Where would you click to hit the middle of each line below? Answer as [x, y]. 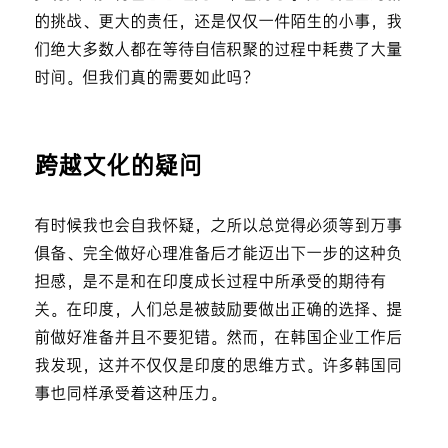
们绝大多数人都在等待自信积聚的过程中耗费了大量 [217, 50]
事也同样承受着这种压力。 [129, 394]
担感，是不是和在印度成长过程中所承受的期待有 [209, 282]
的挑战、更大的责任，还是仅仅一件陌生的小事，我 [217, 22]
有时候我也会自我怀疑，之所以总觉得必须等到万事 [217, 226]
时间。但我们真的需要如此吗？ [145, 78]
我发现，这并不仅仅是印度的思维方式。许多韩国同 [217, 366]
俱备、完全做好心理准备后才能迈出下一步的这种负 [217, 254]
